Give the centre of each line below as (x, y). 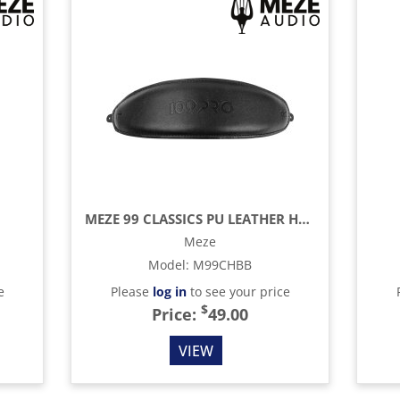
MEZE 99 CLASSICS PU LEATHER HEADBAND (304, 219)
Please (131, 292)
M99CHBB (222, 265)
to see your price (238, 292)
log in (169, 292)
